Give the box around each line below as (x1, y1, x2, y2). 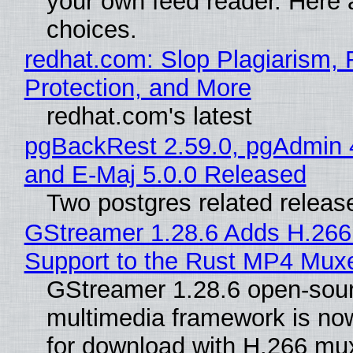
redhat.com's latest (46, 102, 252, 130)
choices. (46, 15, 137, 43)
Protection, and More (24, 73, 251, 102)
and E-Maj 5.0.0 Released (24, 160, 307, 188)
